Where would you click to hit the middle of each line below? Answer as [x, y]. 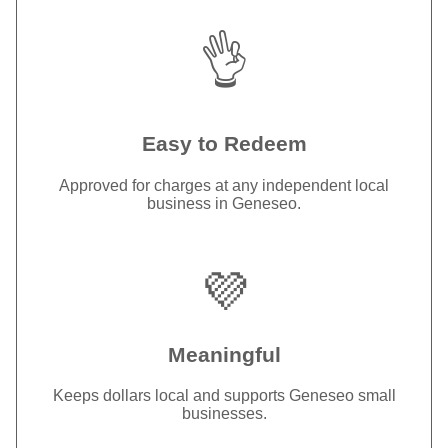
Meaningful [224, 354]
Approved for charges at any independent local [224, 186]
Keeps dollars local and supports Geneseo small [224, 396]
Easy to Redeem [224, 144]
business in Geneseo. [224, 204]
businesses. [224, 414]
